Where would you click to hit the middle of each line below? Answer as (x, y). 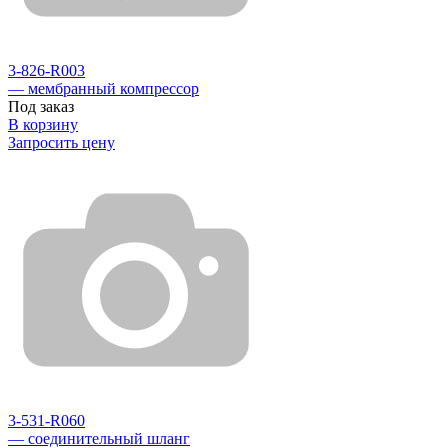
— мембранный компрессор (103, 88)
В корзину (43, 124)
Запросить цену (61, 142)
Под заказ (41, 106)
